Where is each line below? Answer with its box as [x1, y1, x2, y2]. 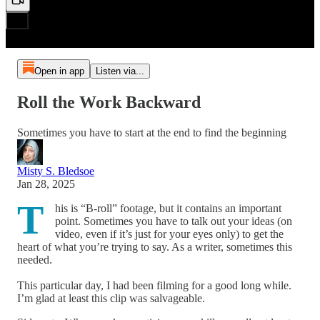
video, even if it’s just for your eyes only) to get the [55, 227, 284, 240]
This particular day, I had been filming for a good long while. [17, 279, 291, 291]
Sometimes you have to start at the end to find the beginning [17, 126, 286, 139]
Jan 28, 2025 [17, 177, 75, 190]
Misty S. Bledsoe [17, 164, 94, 177]
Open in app [34, 66, 84, 76]
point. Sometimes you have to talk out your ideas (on [55, 214, 292, 227]
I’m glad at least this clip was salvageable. [17, 291, 205, 304]
